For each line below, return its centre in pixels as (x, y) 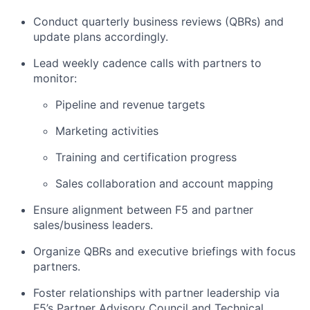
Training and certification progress (146, 157)
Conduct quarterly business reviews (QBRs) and (158, 21)
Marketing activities (107, 131)
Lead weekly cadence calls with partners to (147, 63)
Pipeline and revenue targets (130, 104)
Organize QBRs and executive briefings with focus (164, 251)
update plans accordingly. (101, 37)
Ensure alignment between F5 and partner (143, 210)
